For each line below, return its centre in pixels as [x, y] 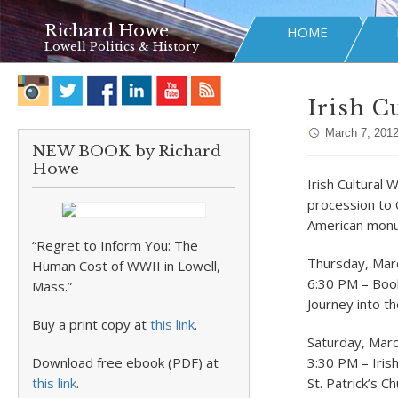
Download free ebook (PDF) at [125, 362]
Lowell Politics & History [122, 47]
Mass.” [52, 286]
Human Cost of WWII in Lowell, [126, 266]
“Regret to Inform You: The [115, 245]
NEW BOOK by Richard [127, 151]
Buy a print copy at [91, 324]
